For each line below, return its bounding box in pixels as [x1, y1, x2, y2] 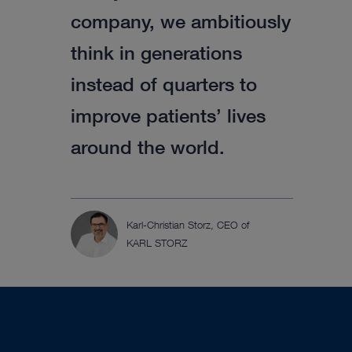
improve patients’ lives [70, 104, 266, 126]
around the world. [70, 135, 225, 158]
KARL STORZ [126, 236, 187, 249]
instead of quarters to [70, 72, 257, 95]
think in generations [70, 41, 242, 64]
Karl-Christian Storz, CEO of [126, 218, 249, 231]
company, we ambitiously [70, 9, 291, 32]
